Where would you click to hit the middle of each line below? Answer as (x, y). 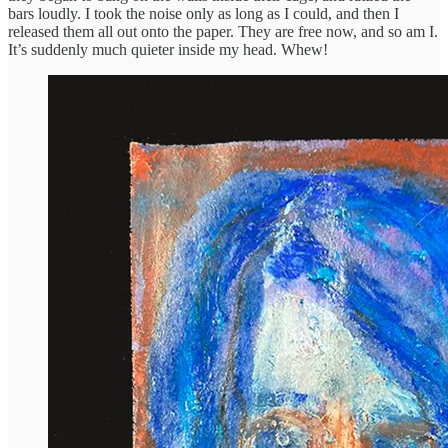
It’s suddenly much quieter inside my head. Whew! (168, 49)
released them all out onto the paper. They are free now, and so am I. (223, 31)
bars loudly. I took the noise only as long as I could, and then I (203, 13)
